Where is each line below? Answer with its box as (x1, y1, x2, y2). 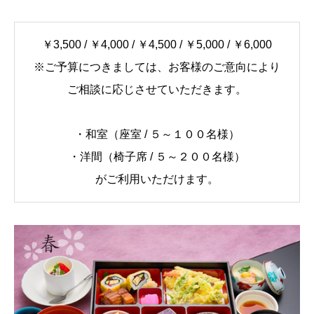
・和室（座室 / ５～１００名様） (74, 128, 240, 140)
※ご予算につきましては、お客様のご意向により (34, 60, 280, 73)
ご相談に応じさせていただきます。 (67, 83, 247, 95)
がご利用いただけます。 (95, 172, 219, 185)
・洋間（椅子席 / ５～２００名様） (69, 150, 245, 163)
